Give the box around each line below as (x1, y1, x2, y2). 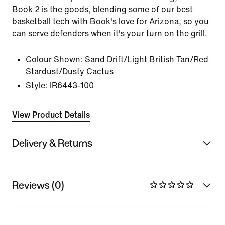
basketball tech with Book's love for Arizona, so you (12, 17, 209, 26)
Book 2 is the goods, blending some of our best (12, 5, 193, 14)
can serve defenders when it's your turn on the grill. (12, 29, 207, 38)
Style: (26, 81, 48, 90)
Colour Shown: (26, 55, 83, 64)
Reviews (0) (12, 177, 64, 192)
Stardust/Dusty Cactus (26, 67, 114, 76)
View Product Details (12, 110, 90, 119)
